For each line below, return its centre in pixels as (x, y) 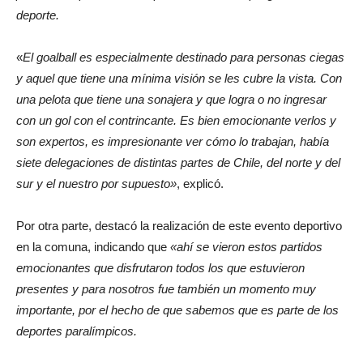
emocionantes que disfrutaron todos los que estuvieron (160, 268)
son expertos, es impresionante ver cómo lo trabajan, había (173, 142)
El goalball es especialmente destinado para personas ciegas (184, 58)
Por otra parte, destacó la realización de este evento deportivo (179, 226)
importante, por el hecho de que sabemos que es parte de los (177, 310)
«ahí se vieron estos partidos (246, 247)
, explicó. (200, 184)
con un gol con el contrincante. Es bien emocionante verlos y (176, 121)
